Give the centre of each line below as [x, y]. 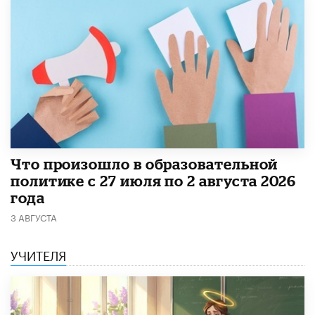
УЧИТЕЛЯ [38, 253]
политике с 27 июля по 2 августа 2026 [153, 180]
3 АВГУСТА [34, 216]
